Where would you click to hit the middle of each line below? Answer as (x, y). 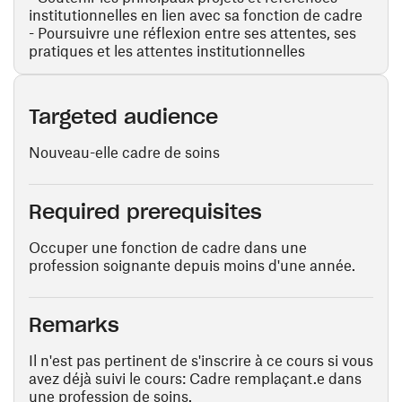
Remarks (74, 325)
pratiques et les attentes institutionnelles (167, 50)
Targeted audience (123, 117)
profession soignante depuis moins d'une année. (192, 265)
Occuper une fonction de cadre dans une (168, 247)
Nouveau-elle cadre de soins (124, 152)
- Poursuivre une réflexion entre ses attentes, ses (192, 32)
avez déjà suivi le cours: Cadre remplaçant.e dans (195, 378)
